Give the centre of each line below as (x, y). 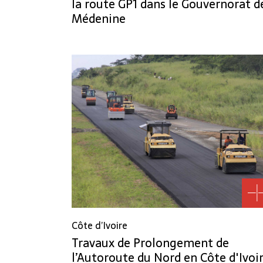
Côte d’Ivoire (100, 225)
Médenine (99, 18)
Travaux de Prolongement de (150, 243)
